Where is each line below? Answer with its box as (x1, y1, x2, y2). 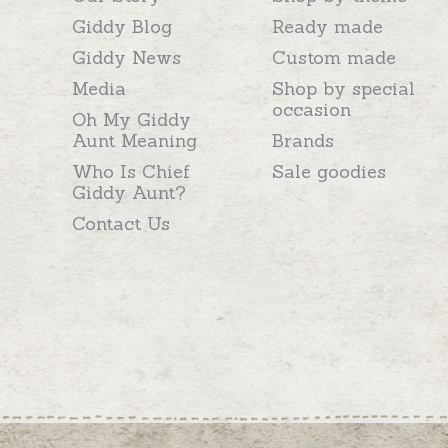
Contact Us (72, 211, 170, 235)
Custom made (272, 45, 396, 69)
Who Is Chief (72, 159, 190, 183)
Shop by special (272, 76, 415, 100)
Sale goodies (272, 159, 386, 183)
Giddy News (72, 45, 181, 69)
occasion (272, 97, 351, 121)
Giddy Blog (72, 14, 172, 38)
